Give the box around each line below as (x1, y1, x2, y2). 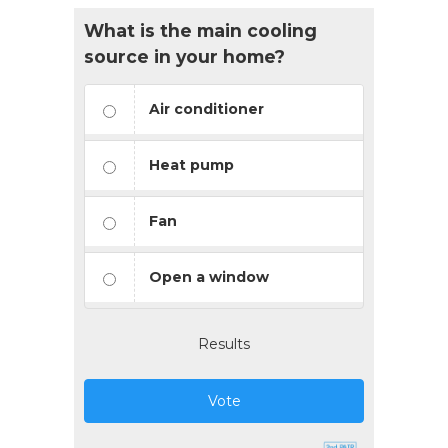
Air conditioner (149, 99, 264, 118)
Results (198, 334, 250, 353)
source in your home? (84, 45, 285, 67)
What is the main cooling (84, 19, 317, 41)
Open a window (149, 267, 269, 286)
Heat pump (149, 155, 234, 174)
